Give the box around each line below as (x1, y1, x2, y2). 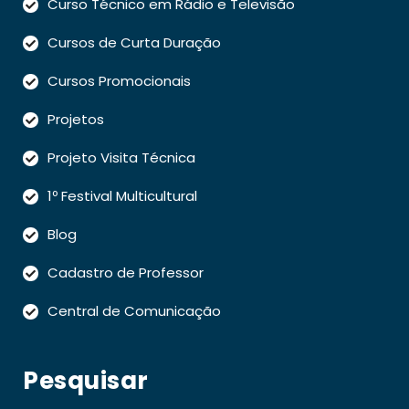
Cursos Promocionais (47, 70, 191, 90)
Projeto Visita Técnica (47, 147, 195, 167)
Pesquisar (23, 363, 149, 397)
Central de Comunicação (47, 300, 221, 320)
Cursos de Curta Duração (47, 32, 221, 52)
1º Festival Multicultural (47, 185, 197, 205)
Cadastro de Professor (47, 262, 204, 282)
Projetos (47, 109, 104, 129)
